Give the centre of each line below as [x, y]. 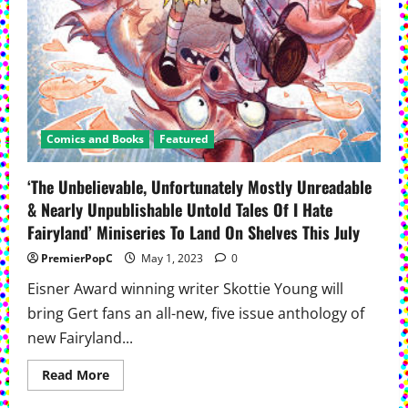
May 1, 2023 [172, 259]
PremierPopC [77, 259]
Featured [184, 139]
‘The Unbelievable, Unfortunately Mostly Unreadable [199, 187]
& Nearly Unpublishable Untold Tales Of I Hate [180, 210]
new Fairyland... [80, 338]
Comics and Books [95, 139]
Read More [76, 375]
